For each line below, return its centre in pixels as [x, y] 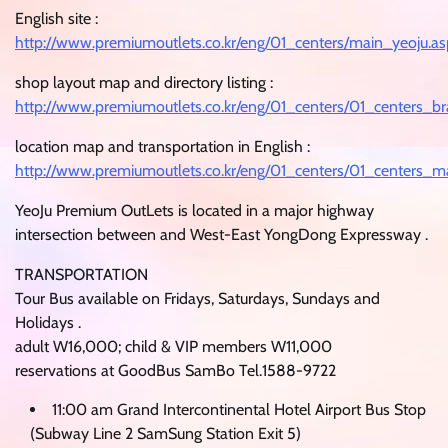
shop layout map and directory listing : [144, 82]
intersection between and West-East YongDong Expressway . [221, 234]
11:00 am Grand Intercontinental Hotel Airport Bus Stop [239, 409]
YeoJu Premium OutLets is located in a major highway [194, 210]
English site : [56, 18]
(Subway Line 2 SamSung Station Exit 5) [165, 433]
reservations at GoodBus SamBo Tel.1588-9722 [175, 370]
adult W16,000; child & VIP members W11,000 [173, 346]
